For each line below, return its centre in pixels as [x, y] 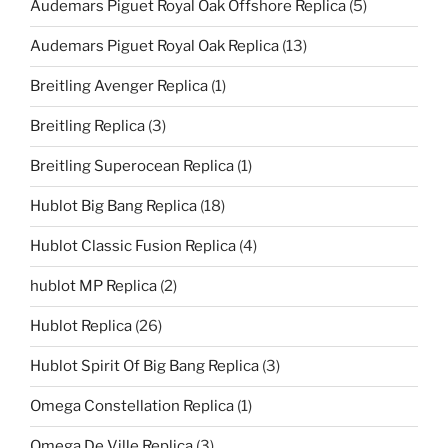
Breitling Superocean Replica [132, 166]
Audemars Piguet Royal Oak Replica [154, 46]
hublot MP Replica [93, 286]
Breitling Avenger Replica [119, 86]
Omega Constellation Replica [132, 406]
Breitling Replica [87, 126]
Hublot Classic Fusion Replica [133, 246]
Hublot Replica [81, 326]
